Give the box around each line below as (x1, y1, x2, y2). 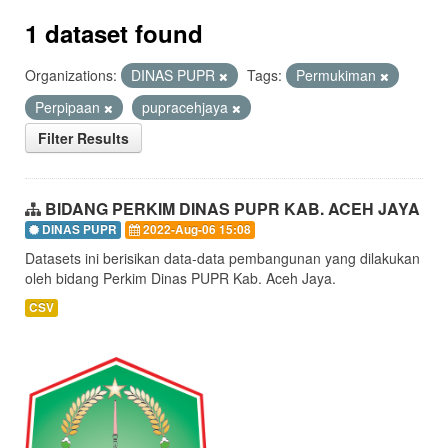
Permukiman (296, 65, 380, 85)
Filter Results (38, 128, 129, 148)
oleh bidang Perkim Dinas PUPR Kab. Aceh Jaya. (25, 268, 336, 288)
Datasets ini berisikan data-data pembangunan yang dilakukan (25, 248, 420, 268)
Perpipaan (35, 97, 104, 117)
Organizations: (25, 65, 117, 85)
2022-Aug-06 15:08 (140, 221, 251, 238)
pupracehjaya (142, 97, 232, 117)
